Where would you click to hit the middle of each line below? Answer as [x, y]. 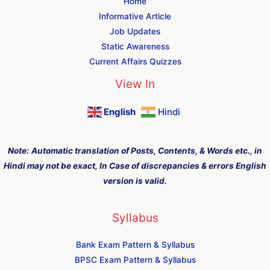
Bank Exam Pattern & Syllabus [135, 244]
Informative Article [135, 17]
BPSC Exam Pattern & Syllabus [135, 259]
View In [135, 84]
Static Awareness [135, 47]
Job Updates [135, 32]
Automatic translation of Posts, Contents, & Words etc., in [147, 150]
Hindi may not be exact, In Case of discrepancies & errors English [135, 165]
